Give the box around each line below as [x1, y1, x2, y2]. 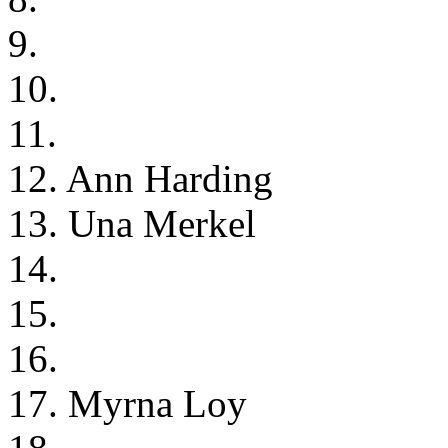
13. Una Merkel [8, 201, 256, 245]
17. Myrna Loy [8, 381, 247, 425]
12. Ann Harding [8, 156, 273, 200]
